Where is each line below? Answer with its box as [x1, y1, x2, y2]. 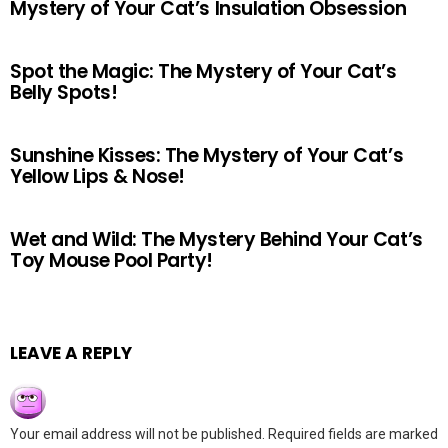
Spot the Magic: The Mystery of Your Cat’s [10, 58, 397, 85]
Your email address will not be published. [10, 426, 265, 442]
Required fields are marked [268, 426, 438, 442]
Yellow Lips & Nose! [10, 163, 185, 190]
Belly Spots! [10, 79, 118, 106]
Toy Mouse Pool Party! [10, 247, 214, 274]
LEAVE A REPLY [10, 341, 132, 365]
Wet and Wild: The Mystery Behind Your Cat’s [10, 226, 423, 253]
